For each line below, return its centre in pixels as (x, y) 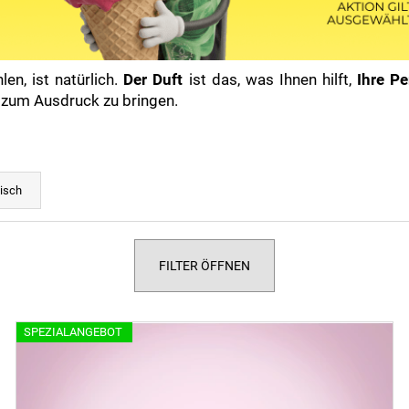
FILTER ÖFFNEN (204, 265)
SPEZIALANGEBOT (73, 332)
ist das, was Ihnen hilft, (270, 79)
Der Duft (153, 79)
